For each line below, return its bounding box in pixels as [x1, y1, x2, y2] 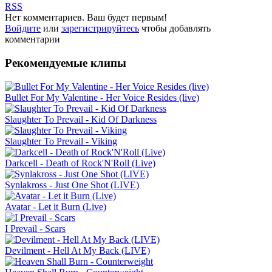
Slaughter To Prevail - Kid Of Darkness [5, 114, 157, 124]
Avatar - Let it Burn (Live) [5, 201, 106, 212]
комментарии [5, 34, 60, 45]
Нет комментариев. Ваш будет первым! [5, 12, 167, 23]
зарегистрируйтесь [61, 23, 139, 34]
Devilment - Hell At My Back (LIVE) [5, 245, 150, 256]
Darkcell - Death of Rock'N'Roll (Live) [5, 157, 155, 168]
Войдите [5, 23, 41, 34]
